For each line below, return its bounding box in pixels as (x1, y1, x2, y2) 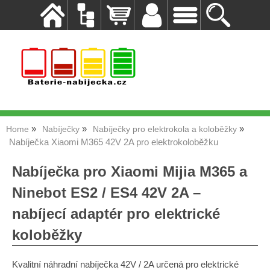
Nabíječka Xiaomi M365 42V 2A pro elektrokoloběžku (9, 137, 218, 147)
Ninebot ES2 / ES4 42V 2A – (12, 184, 201, 201)
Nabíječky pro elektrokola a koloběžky (93, 125, 237, 134)
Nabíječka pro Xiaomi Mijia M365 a (12, 163, 247, 180)
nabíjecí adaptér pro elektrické (12, 206, 220, 222)
